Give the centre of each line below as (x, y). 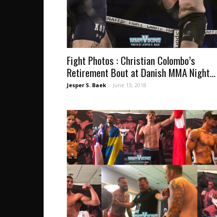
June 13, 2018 (130, 85)
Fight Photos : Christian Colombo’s (131, 60)
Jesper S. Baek (86, 85)
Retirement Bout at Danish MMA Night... (141, 72)
